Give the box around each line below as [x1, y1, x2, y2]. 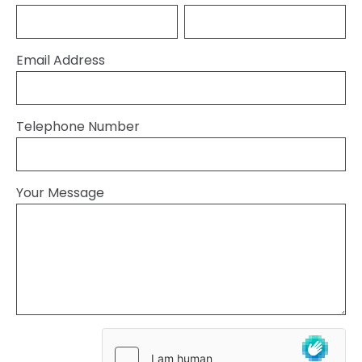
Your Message [16, 183, 104, 204]
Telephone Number [16, 117, 140, 138]
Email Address [16, 51, 105, 72]
